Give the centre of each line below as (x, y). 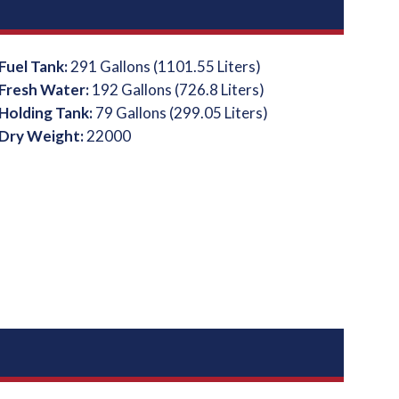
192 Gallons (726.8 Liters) (178, 90)
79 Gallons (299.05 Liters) (181, 113)
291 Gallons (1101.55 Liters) (165, 66)
